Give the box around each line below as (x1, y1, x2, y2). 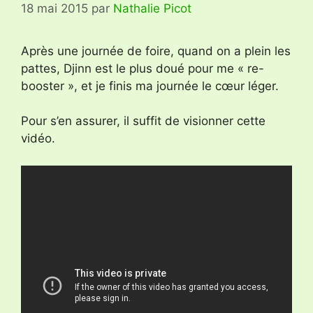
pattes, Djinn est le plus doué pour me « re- (21, 61, 264, 75)
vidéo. (21, 131, 55, 146)
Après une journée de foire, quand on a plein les (21, 43, 291, 58)
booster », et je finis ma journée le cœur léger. (21, 78, 279, 93)
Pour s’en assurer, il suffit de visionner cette (21, 114, 265, 129)
